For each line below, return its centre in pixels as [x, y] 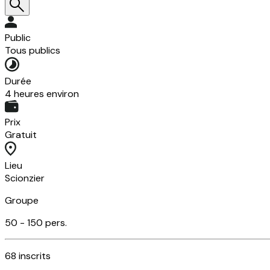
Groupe [22, 200]
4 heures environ [42, 93]
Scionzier [25, 178]
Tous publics [33, 50]
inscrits [35, 256]
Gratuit [21, 134]
